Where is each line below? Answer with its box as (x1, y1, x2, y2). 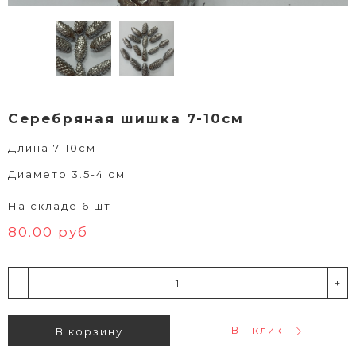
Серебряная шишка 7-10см (8, 110, 244, 127)
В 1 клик (231, 323, 283, 337)
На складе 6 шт (8, 199, 111, 213)
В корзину (55, 325, 123, 339)
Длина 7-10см (8, 141, 96, 155)
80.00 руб (8, 224, 88, 241)
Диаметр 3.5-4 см (8, 168, 130, 181)
